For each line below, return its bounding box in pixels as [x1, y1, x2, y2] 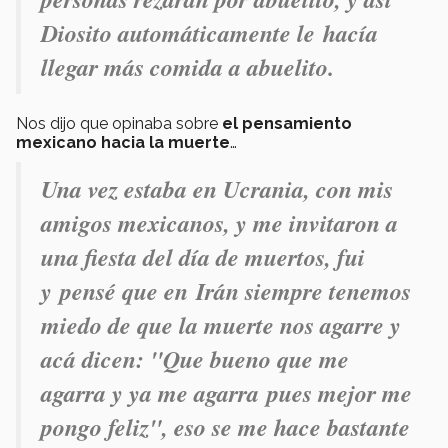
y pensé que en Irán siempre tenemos [41, 273, 411, 308]
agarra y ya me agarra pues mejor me [41, 375, 412, 410]
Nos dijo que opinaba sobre [16, 113, 222, 133]
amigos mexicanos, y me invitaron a [41, 205, 398, 240]
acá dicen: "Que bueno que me [41, 341, 349, 376]
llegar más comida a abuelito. [41, 49, 334, 84]
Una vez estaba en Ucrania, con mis [41, 171, 393, 206]
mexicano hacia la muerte [16, 132, 230, 152]
